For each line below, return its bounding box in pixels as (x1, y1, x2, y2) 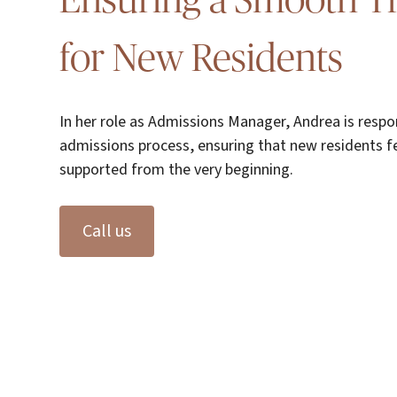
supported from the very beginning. (59, 159, 294, 181)
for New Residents (59, 40, 344, 79)
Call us (82, 219, 132, 244)
